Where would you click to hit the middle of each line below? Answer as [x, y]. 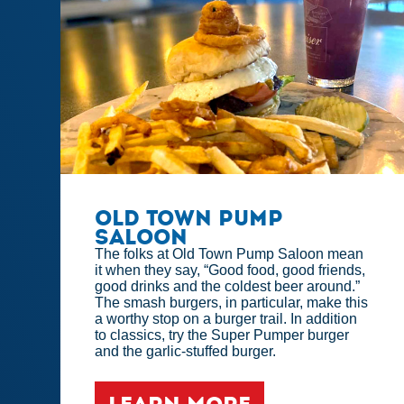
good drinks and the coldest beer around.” [228, 287]
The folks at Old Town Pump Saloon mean [230, 254]
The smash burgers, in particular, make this [232, 303]
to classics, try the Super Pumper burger [222, 335]
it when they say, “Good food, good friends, [230, 271]
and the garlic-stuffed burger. [186, 352]
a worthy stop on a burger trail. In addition [226, 319]
